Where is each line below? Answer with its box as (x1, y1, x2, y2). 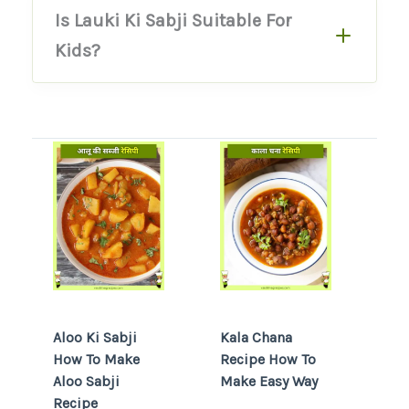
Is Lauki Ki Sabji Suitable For (55, 10, 292, 32)
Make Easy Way (220, 372, 318, 391)
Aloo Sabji (53, 372, 120, 391)
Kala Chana (220, 329, 292, 347)
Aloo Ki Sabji (53, 329, 137, 347)
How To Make (53, 351, 140, 369)
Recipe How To (220, 351, 316, 369)
